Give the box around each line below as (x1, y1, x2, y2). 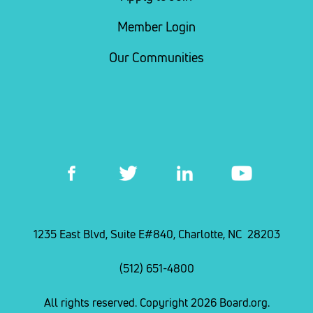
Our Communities (109, 50, 204, 66)
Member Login (117, 19, 196, 36)
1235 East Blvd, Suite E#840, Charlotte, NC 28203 (33, 227, 280, 242)
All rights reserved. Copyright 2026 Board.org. (43, 296, 270, 310)
